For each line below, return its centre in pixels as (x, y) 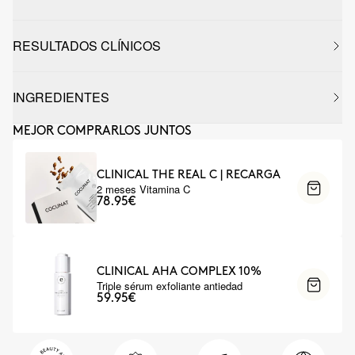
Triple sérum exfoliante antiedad (170, 285)
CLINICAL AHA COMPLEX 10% (179, 271)
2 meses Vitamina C (143, 189)
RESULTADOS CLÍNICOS (87, 46)
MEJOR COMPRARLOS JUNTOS (102, 131)
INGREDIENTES (61, 97)
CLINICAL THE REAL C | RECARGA (189, 175)
